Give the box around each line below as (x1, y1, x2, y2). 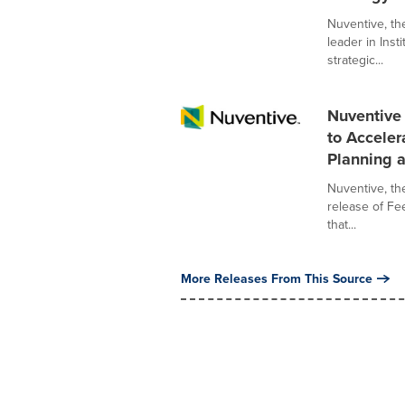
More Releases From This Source (180, 269, 372, 287)
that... (326, 215, 356, 233)
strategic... (326, 51, 383, 69)
